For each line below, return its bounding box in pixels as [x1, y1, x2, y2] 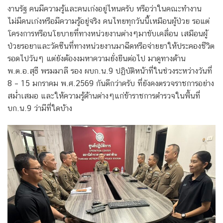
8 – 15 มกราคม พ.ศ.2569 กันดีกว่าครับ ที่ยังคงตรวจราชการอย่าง [7, 79, 214, 89]
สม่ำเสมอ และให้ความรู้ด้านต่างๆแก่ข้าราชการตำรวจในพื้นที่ [7, 91, 200, 101]
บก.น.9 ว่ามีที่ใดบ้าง [7, 104, 72, 113]
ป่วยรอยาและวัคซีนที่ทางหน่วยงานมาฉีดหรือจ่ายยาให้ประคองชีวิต [7, 41, 215, 51]
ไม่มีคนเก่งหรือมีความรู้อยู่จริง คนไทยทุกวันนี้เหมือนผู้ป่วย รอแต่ [7, 16, 210, 26]
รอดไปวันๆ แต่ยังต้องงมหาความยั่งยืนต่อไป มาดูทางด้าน [7, 54, 186, 64]
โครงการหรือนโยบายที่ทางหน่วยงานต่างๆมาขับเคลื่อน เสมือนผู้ [7, 29, 208, 39]
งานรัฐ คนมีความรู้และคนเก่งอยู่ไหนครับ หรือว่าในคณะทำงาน [7, 4, 202, 14]
